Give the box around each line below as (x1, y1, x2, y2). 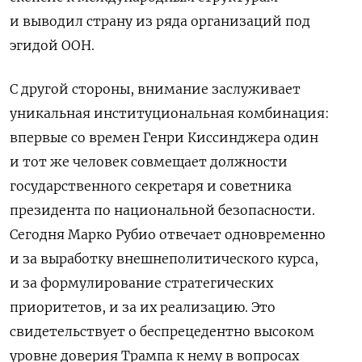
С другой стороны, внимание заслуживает (10, 80, 301, 97)
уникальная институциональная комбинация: (10, 104, 330, 121)
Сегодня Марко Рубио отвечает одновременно (10, 225, 326, 242)
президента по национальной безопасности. (10, 201, 315, 218)
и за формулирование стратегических (10, 274, 273, 291)
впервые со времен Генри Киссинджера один (10, 128, 318, 145)
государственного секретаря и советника (10, 177, 292, 194)
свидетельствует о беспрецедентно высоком (10, 322, 314, 339)
